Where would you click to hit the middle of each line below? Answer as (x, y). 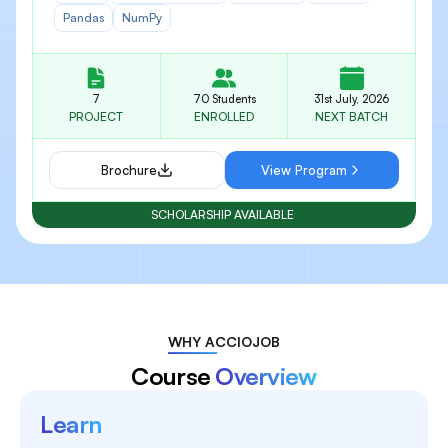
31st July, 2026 (352, 99)
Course (173, 376)
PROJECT (96, 117)
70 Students (224, 99)
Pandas (83, 18)
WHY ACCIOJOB (224, 342)
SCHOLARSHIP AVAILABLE (222, 215)
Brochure (129, 170)
